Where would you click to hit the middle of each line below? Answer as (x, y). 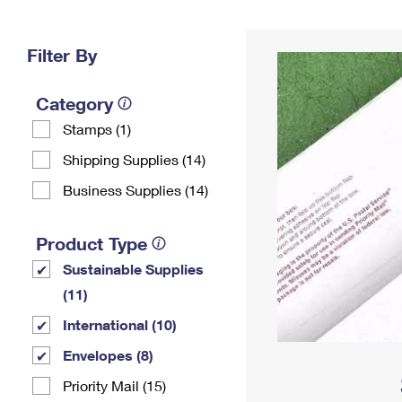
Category (74, 103)
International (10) (120, 324)
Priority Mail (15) (114, 385)
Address (293, 38)
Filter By (62, 55)
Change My (293, 24)
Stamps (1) (97, 129)
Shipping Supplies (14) (134, 159)
